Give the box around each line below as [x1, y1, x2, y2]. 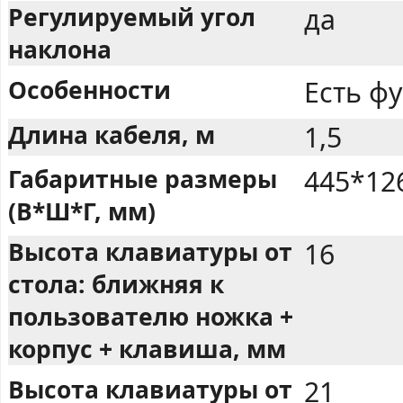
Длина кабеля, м [8, 118, 215, 151]
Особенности [8, 73, 171, 106]
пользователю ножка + [8, 300, 293, 334]
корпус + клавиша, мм [8, 333, 286, 366]
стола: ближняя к [8, 268, 224, 301]
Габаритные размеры [8, 163, 277, 196]
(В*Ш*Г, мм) [8, 195, 156, 228]
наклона [8, 32, 112, 66]
